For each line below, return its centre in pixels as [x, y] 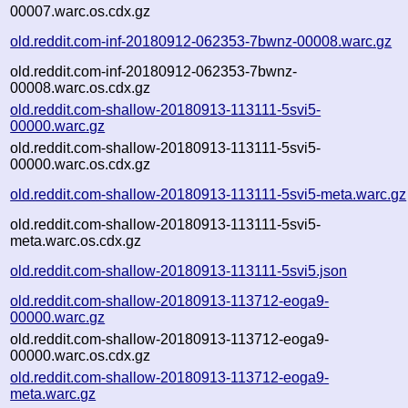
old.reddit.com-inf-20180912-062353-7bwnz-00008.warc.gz [201, 41]
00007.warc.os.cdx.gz [81, 11]
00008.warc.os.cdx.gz [81, 87]
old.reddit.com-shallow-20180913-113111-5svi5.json [179, 270]
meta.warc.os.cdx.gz [76, 240]
